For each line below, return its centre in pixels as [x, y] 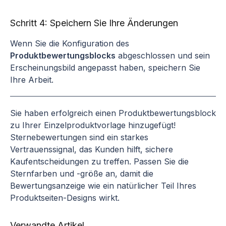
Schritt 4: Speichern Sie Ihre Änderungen [94, 23]
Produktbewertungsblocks [63, 55]
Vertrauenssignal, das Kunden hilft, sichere [92, 149]
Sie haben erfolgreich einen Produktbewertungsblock [113, 113]
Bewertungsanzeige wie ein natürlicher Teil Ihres [103, 185]
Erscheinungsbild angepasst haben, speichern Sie [105, 67]
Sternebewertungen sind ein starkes [79, 137]
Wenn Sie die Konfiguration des [70, 43]
